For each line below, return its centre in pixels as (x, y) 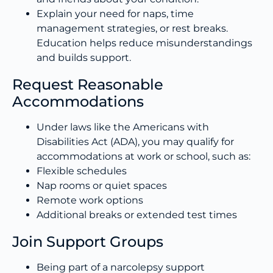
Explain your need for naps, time (115, 14)
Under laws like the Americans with (123, 127)
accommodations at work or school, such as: (144, 156)
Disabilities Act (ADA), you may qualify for (135, 142)
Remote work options (90, 200)
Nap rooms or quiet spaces (102, 186)
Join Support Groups (88, 242)
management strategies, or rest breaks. (132, 28)
